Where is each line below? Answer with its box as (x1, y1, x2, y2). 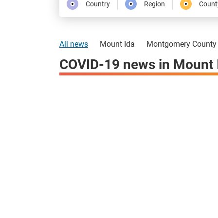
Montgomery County (146, 39, 217, 49)
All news (59, 39, 88, 49)
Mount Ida (100, 39, 135, 49)
